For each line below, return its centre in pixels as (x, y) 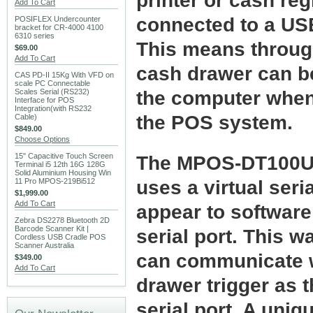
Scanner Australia (44, 245)
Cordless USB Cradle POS (60, 237)
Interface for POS (44, 100)
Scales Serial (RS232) (52, 92)
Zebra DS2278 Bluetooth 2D (62, 220)
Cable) (26, 117)
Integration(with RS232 (53, 108)
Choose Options (42, 139)
